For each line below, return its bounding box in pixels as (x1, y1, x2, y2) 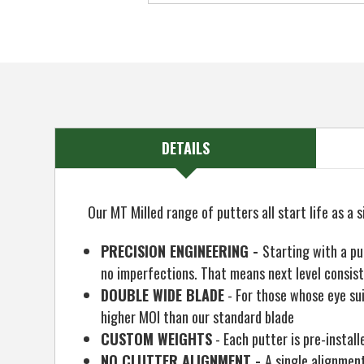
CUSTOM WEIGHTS (101, 327, 213, 349)
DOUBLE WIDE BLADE (101, 284, 225, 305)
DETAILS (162, 136, 210, 158)
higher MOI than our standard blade (101, 305, 295, 327)
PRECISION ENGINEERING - (101, 240, 263, 262)
